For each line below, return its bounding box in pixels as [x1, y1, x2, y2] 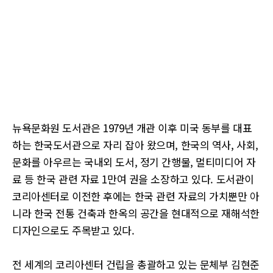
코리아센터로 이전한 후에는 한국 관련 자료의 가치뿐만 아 [12, 188, 260, 204]
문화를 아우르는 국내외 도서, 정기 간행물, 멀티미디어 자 [12, 154, 256, 169]
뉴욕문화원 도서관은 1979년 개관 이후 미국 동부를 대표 [12, 120, 252, 135]
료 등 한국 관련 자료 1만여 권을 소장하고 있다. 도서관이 [12, 171, 254, 186]
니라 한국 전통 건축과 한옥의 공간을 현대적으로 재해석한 [12, 205, 260, 221]
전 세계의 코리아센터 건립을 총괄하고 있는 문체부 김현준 [12, 257, 260, 272]
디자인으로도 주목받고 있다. [12, 222, 138, 238]
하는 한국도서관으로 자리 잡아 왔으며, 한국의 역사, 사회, [12, 137, 258, 152]
